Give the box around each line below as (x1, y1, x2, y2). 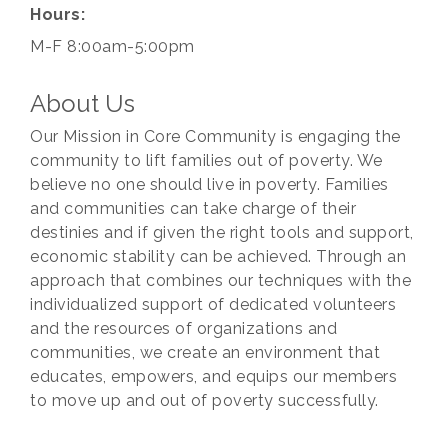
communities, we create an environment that (30, 342, 380, 362)
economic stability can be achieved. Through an (30, 246, 406, 266)
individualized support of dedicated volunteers (30, 294, 396, 314)
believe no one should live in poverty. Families (30, 174, 389, 194)
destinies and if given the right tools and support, (30, 222, 414, 242)
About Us (30, 88, 135, 118)
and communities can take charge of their (30, 198, 356, 218)
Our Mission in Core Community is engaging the (30, 126, 401, 146)
